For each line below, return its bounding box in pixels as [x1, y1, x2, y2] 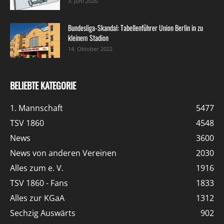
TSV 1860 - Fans [10, 177, 68, 188]
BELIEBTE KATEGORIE [10, 78, 76, 92]
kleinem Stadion [68, 32, 108, 43]
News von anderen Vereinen [10, 147, 116, 158]
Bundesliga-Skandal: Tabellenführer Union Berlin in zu [68, 22, 203, 33]
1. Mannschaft [10, 102, 63, 113]
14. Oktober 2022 [68, 44, 112, 52]
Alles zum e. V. [10, 162, 63, 173]
